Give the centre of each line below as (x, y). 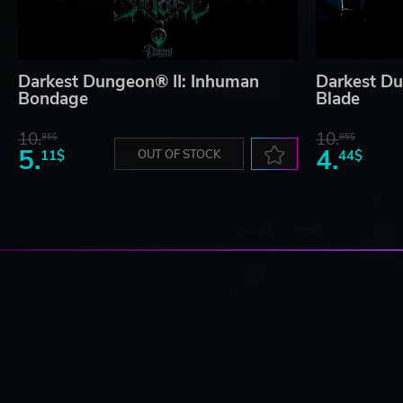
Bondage (53, 99)
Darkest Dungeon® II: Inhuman (139, 82)
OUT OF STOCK (179, 155)
